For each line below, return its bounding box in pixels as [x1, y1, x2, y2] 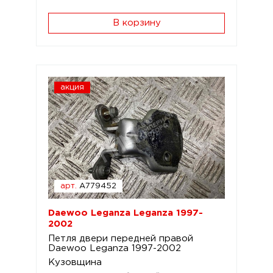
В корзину [112, 19, 161, 27]
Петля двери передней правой [48, 235, 193, 243]
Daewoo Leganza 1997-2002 [48, 244, 181, 252]
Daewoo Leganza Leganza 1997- [48, 209, 203, 217]
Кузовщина [48, 258, 102, 266]
